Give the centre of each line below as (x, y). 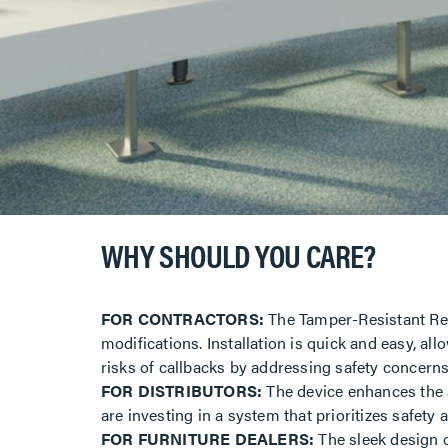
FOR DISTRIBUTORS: (181, 391)
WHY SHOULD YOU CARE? (238, 255)
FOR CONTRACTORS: (182, 319)
